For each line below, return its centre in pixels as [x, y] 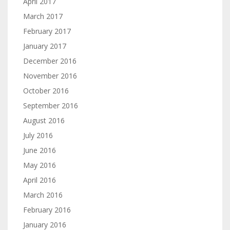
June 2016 [40, 150]
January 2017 [45, 46]
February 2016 [47, 210]
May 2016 [40, 165]
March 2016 [43, 195]
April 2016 [40, 180]
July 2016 [38, 135]
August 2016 [44, 120]
